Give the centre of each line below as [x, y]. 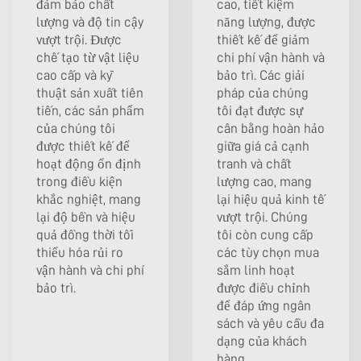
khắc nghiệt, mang [89, 199]
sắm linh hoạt [256, 270]
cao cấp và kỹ [74, 75]
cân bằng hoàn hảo [271, 128]
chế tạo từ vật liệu [88, 57]
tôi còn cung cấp [265, 234]
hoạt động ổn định [89, 164]
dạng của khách [262, 341]
